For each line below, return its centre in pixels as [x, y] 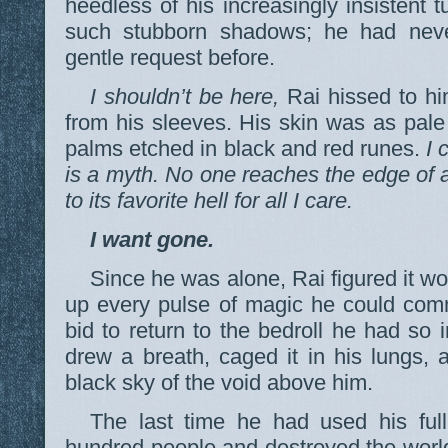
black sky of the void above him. [219, 382]
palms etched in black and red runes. [246, 148]
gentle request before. [170, 57]
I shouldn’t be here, [185, 96]
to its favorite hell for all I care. [209, 200]
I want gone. [152, 239]
